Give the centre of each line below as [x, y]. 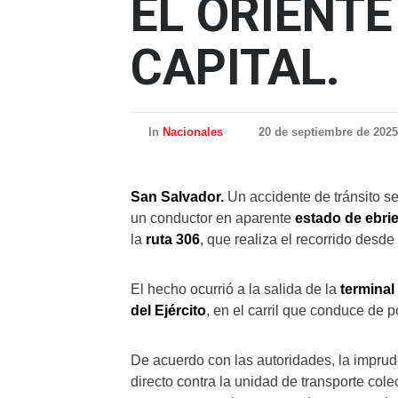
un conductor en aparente [213, 218]
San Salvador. [177, 197]
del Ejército [168, 310]
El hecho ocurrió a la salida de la [235, 289]
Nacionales [193, 132]
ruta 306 [173, 239]
